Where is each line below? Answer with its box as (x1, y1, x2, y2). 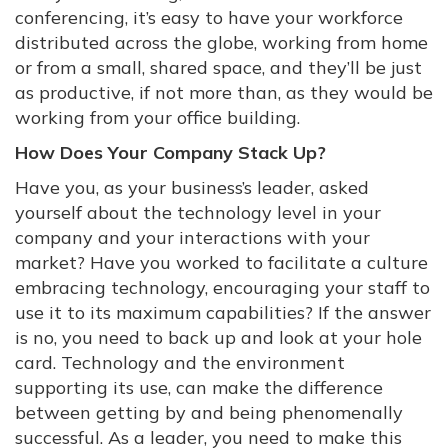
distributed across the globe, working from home (15, 31, 428, 54)
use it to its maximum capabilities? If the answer (15, 301, 431, 324)
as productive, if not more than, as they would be (15, 81, 433, 104)
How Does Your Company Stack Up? (15, 141, 326, 164)
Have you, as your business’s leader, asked (15, 176, 369, 199)
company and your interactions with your (15, 226, 370, 249)
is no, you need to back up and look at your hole (15, 326, 422, 349)
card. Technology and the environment (15, 351, 345, 374)
